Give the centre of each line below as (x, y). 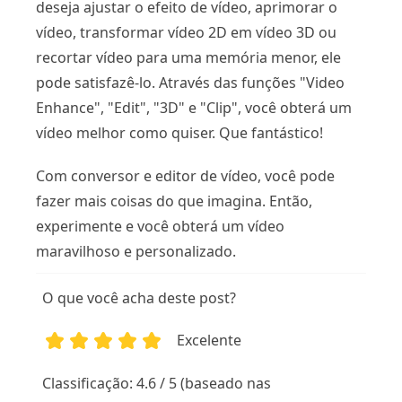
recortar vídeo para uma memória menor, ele (188, 57)
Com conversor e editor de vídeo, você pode (185, 175)
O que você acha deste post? (140, 298)
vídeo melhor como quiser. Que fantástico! (179, 132)
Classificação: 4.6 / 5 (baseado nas (157, 384)
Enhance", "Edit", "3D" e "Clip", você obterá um (194, 107)
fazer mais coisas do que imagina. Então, (174, 201)
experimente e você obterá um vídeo (160, 226)
